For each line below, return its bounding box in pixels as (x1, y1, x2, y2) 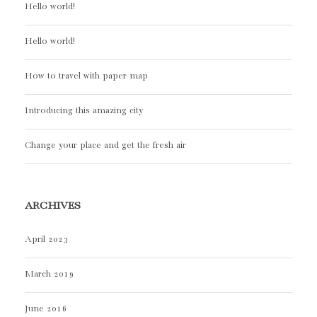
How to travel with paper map (25, 70, 148, 81)
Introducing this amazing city (25, 105, 143, 116)
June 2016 (25, 303, 67, 314)
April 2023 (25, 234, 68, 245)
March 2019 (25, 268, 74, 279)
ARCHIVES (25, 200, 81, 212)
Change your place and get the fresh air (25, 139, 186, 151)
